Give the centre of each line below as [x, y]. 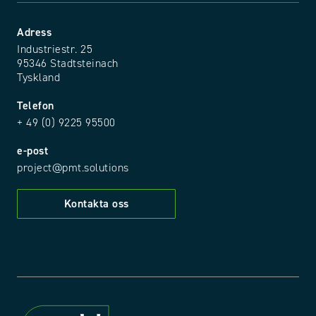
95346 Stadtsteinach [68, 63]
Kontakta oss [96, 204]
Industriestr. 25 [55, 49]
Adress [34, 32]
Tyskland [38, 78]
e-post [32, 151]
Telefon [36, 106]
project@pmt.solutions [73, 168]
